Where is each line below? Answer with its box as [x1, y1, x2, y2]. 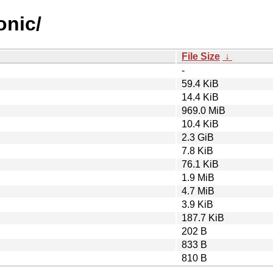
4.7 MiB [182, 185, 214, 196]
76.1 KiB [182, 158, 219, 169]
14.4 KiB [182, 91, 219, 102]
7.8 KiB [182, 145, 213, 156]
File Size [182, 51, 220, 62]
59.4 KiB [182, 78, 219, 89]
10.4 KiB [182, 118, 219, 129]
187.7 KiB [182, 212, 224, 223]
